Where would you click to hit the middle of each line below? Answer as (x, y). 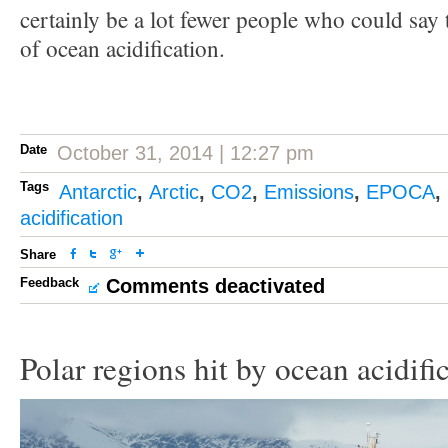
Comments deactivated (215, 286)
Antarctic (98, 192)
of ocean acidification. (122, 48)
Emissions (309, 192)
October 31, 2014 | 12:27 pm (185, 153)
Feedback (49, 282)
